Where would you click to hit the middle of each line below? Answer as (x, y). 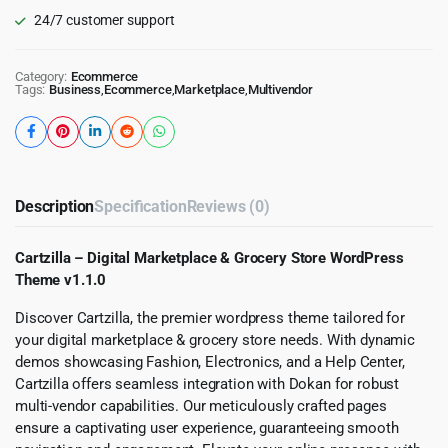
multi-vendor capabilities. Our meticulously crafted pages (201, 405)
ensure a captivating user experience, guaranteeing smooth (207, 427)
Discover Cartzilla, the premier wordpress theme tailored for (210, 317)
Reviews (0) (228, 206)
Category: (41, 76)
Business (75, 89)
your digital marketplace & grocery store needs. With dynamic (215, 339)
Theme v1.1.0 (61, 279)
